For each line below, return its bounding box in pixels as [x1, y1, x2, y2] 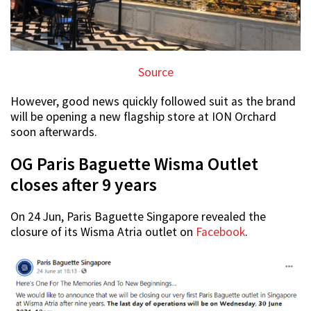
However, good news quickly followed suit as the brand [10, 93, 296, 109]
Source [137, 64, 174, 80]
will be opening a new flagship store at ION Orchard [10, 108, 276, 124]
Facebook [196, 224, 245, 239]
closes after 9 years [10, 173, 157, 196]
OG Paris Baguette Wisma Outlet [10, 152, 258, 175]
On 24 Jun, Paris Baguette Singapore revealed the [10, 208, 266, 224]
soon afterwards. [10, 124, 97, 140]
